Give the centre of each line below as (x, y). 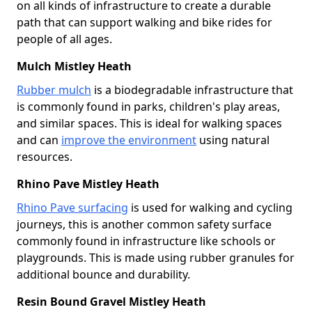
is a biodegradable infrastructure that (192, 89)
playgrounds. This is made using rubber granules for (156, 257)
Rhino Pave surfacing (72, 207)
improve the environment (129, 140)
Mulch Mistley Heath (74, 66)
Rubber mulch (54, 89)
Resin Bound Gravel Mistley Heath (111, 301)
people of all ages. (64, 39)
